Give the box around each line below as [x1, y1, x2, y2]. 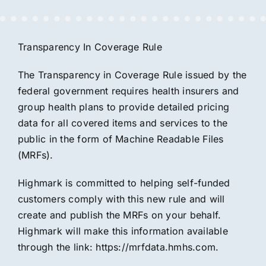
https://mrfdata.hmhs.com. [96, 241, 219, 253]
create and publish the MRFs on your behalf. [17, 209, 221, 221]
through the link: [17, 241, 96, 253]
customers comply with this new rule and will [17, 193, 225, 205]
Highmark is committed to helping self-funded [17, 177, 230, 189]
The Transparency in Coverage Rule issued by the [17, 69, 247, 81]
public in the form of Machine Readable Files [17, 133, 224, 145]
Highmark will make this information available [17, 225, 228, 237]
